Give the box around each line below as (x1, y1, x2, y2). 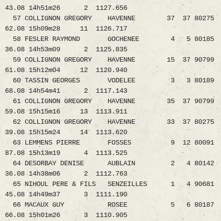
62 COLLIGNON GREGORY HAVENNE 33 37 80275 (5, 118, 214, 126)
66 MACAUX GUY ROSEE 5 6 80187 (5, 201, 214, 209)
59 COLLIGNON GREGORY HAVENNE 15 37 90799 (5, 56, 214, 64)
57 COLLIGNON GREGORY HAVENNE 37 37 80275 (5, 14, 214, 23)
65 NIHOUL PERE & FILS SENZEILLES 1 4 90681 (5, 180, 214, 188)
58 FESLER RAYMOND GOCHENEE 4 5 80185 (5, 35, 214, 43)
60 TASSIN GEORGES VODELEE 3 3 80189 (5, 76, 214, 85)
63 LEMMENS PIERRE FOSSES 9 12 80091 (5, 139, 214, 147)
